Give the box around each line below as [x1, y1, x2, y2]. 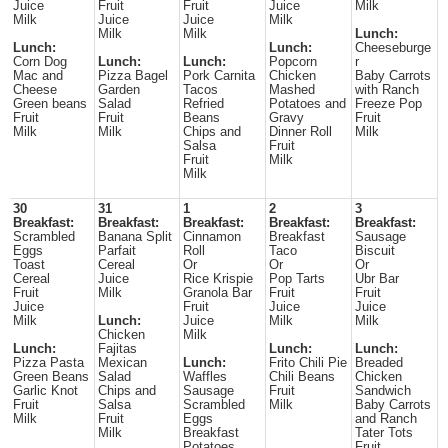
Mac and [13, 69, 63, 83]
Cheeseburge [355, 41, 431, 55]
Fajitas [98, 342, 137, 356]
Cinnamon [183, 230, 241, 244]
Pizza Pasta [13, 356, 84, 370]
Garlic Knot [13, 384, 78, 398]
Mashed [269, 83, 315, 97]
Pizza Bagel [98, 69, 168, 83]
